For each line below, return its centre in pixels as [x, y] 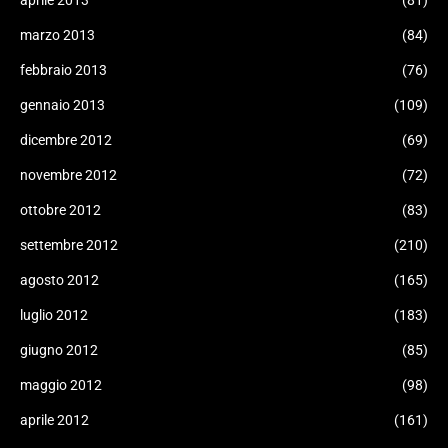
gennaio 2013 [62, 105]
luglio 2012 [54, 315]
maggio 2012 [61, 385]
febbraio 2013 [63, 70]
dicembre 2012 [66, 140]
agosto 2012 [59, 280]
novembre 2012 [68, 175]
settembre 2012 [69, 245]
